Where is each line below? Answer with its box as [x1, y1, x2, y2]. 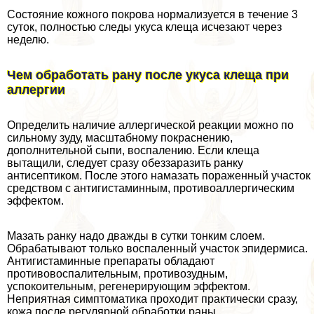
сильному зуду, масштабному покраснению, [7, 132, 233, 144]
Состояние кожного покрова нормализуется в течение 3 [7, 8, 298, 21]
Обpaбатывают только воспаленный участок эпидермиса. [7, 243, 308, 255]
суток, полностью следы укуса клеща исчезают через [7, 21, 282, 34]
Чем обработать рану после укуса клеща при [7, 68, 289, 83]
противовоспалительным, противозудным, [7, 268, 228, 280]
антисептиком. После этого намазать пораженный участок [7, 170, 310, 182]
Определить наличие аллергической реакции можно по [7, 119, 294, 132]
